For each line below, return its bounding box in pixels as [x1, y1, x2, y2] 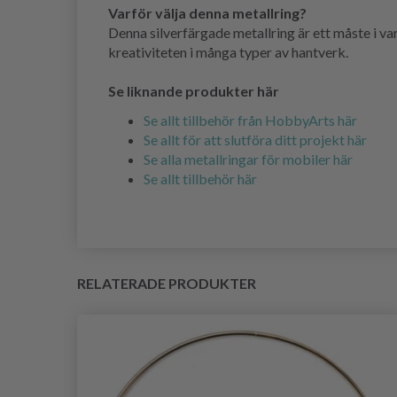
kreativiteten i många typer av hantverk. [108, 43, 348, 61]
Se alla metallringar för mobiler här [144, 151, 353, 168]
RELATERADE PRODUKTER [77, 275, 256, 292]
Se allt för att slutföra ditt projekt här [144, 131, 367, 149]
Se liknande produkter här [108, 82, 279, 100]
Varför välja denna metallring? [108, 4, 307, 22]
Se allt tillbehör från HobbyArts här [144, 112, 357, 129]
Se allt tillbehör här [144, 170, 257, 188]
